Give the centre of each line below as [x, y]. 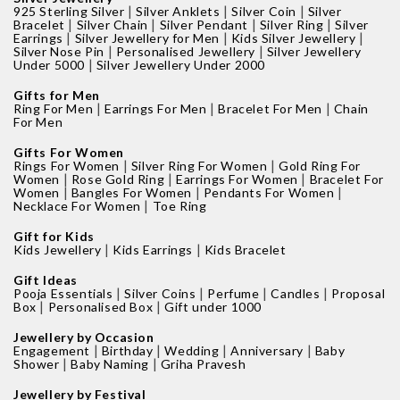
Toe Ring [179, 206]
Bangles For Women [132, 192]
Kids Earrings [153, 250]
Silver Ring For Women [199, 166]
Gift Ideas [46, 280]
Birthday [127, 350]
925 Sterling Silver [69, 11]
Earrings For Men [156, 108]
